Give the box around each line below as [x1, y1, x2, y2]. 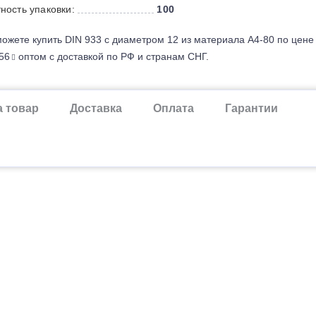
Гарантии [225, 102, 278, 114]
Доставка [70, 102, 122, 114]
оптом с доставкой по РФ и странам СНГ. [15, 50, 209, 62]
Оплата [153, 102, 194, 114]
